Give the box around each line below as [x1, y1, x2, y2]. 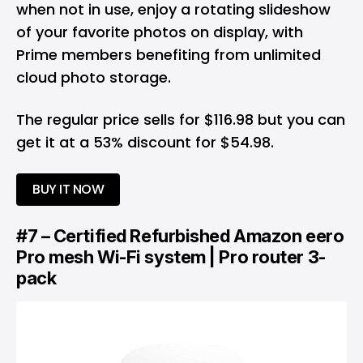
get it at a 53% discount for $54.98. [16, 131, 274, 152]
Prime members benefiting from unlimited [16, 44, 321, 65]
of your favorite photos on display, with [16, 21, 303, 42]
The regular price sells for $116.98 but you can [16, 109, 345, 130]
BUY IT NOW [32, 179, 105, 199]
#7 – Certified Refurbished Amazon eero [16, 224, 344, 246]
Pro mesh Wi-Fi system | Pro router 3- [16, 246, 326, 267]
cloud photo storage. [16, 66, 171, 88]
